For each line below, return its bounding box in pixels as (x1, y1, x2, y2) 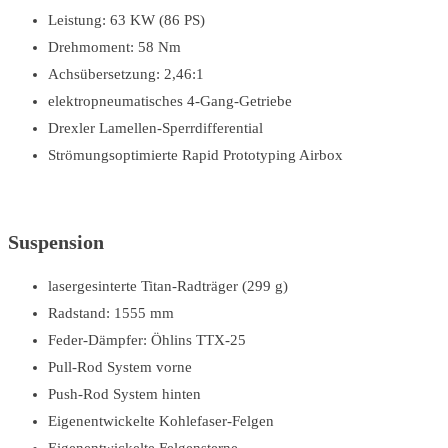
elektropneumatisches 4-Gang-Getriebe (48, 93, 292, 110)
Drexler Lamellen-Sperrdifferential (48, 120, 263, 137)
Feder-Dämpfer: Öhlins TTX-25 (48, 331, 246, 348)
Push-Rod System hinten (48, 385, 201, 402)
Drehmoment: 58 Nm (48, 39, 181, 56)
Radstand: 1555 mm (48, 304, 174, 321)
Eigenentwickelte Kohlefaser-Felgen (48, 412, 274, 429)
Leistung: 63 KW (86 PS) (48, 12, 205, 29)
